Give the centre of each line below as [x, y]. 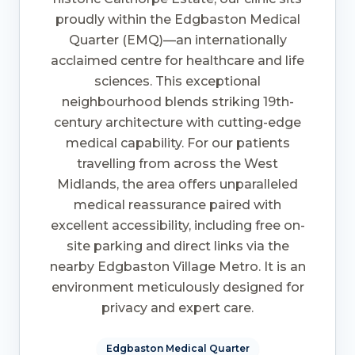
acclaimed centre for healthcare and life [177, 61]
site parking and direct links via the [177, 246]
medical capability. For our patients [177, 143]
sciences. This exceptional [177, 82]
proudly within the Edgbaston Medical [177, 20]
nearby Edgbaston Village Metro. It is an [177, 267]
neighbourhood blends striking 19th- [177, 102]
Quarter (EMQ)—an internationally [177, 40]
